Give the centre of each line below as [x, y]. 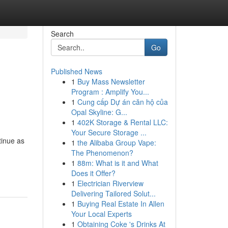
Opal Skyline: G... [99, 112]
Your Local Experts [101, 214]
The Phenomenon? [102, 153]
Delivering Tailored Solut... [113, 193]
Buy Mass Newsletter [111, 81]
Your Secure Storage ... [109, 132]
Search [62, 34]
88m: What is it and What [118, 163]
